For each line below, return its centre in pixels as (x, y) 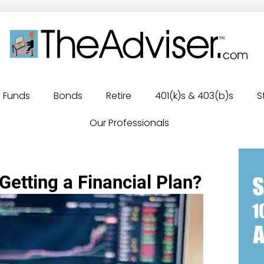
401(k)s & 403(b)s (194, 96)
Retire (118, 96)
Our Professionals (129, 123)
